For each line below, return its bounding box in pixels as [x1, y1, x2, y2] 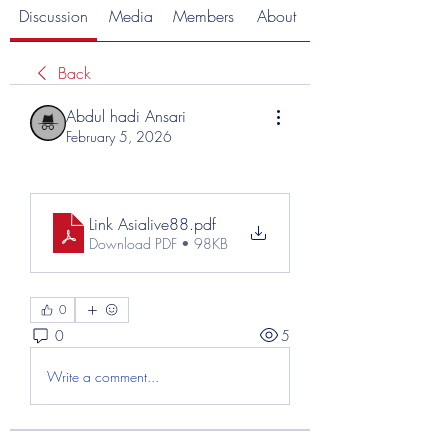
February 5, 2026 [66, 127, 172, 146]
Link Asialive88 [89, 213, 189, 235]
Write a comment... [47, 366, 159, 386]
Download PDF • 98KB [89, 234, 228, 253]
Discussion [19, 5, 88, 27]
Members [173, 5, 234, 27]
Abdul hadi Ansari [66, 105, 186, 127]
